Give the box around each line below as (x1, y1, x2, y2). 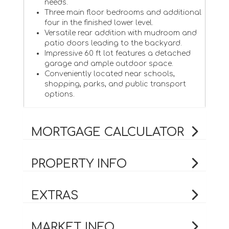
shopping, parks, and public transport (44, 80, 186, 88)
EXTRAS (31, 189, 78, 202)
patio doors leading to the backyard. (44, 39, 182, 47)
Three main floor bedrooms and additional (44, 8, 201, 16)
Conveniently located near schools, (44, 70, 175, 78)
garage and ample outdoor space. (44, 59, 173, 67)
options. (44, 90, 75, 98)
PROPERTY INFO (31, 157, 127, 170)
